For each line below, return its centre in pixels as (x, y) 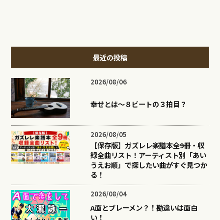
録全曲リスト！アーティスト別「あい (148, 155)
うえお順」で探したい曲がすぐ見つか (149, 165)
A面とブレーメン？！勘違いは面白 (144, 207)
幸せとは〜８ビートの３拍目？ (138, 104)
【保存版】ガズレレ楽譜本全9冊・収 (147, 145)
